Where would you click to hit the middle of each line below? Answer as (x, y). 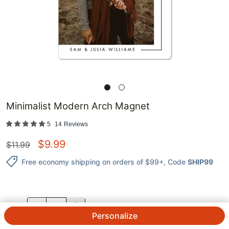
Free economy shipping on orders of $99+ (93, 162)
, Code (175, 162)
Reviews (76, 124)
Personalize (114, 216)
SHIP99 (200, 162)
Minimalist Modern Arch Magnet (78, 106)
